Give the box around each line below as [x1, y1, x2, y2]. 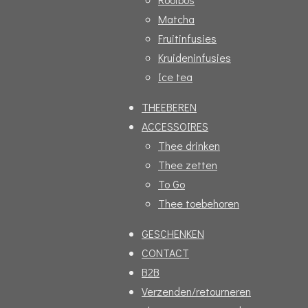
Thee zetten [158, 157, 217, 173]
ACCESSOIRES [142, 119, 208, 134]
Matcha [158, 12, 195, 27]
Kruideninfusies [158, 50, 231, 65]
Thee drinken [158, 138, 220, 153]
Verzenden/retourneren [142, 284, 251, 299]
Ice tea [158, 69, 192, 85]
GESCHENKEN [142, 226, 204, 241]
